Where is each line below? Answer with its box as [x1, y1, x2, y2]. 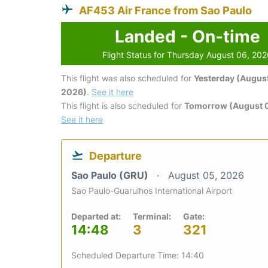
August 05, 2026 [168, 169, 244, 181]
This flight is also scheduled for [61, 100, 184, 111]
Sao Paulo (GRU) [71, 169, 151, 181]
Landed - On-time [114, 26, 260, 47]
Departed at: [71, 211, 121, 221]
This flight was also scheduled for [61, 72, 194, 83]
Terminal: [133, 211, 171, 221]
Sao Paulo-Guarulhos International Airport [71, 185, 232, 196]
